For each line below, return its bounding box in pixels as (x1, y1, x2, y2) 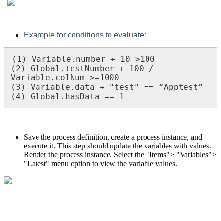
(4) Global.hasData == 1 (11, 92, 124, 102)
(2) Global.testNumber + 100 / (11, 64, 154, 74)
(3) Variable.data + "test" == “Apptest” (11, 82, 203, 92)
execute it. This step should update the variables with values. (24, 142, 211, 150)
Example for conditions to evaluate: (24, 31, 146, 39)
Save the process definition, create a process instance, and (24, 133, 202, 142)
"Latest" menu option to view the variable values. (24, 159, 179, 168)
